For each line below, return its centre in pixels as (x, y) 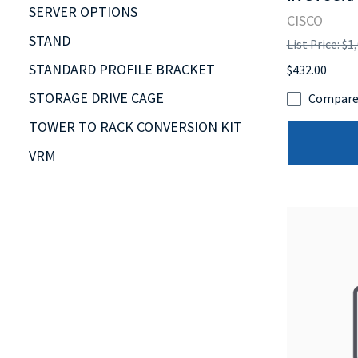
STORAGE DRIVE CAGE (96, 97)
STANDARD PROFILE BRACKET (122, 69)
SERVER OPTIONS (83, 11)
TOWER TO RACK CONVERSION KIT (135, 126)
